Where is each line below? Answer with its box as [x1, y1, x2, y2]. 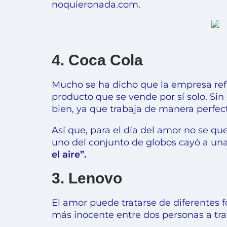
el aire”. [52, 148, 86, 160]
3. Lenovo [52, 169, 122, 186]
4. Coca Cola [52, 51, 143, 68]
